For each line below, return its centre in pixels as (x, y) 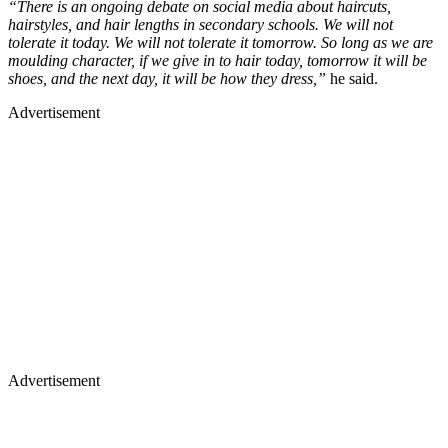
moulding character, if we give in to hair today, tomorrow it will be (217, 60)
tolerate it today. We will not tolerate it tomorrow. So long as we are (220, 42)
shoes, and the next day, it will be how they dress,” (167, 78)
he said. (352, 78)
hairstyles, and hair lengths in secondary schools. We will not (200, 24)
